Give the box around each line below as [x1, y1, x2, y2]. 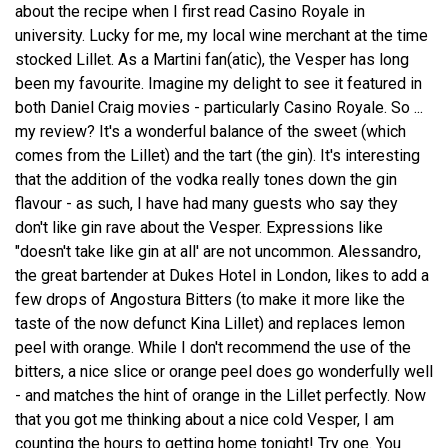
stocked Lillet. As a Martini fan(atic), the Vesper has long [15, 49, 409, 69]
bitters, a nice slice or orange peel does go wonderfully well [15, 361, 433, 381]
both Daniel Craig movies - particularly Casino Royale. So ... [15, 97, 423, 117]
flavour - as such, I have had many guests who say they [15, 193, 398, 213]
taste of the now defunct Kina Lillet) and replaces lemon [15, 313, 405, 333]
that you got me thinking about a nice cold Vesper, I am [15, 409, 394, 429]
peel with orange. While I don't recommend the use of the [15, 337, 411, 357]
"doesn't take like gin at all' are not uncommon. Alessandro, [15, 241, 421, 261]
